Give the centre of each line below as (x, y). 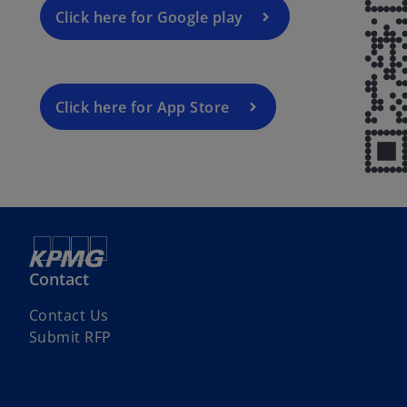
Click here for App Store (143, 108)
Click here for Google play (149, 17)
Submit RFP (70, 337)
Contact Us (69, 315)
